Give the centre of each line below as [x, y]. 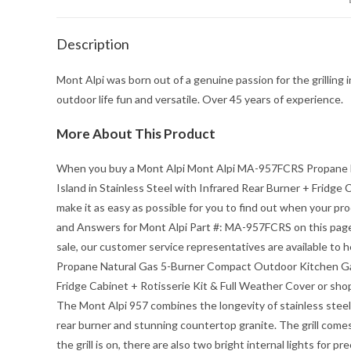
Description [93, 44]
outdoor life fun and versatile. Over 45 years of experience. [200, 99]
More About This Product [136, 134]
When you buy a [97, 168]
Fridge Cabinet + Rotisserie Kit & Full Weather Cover [186, 286]
